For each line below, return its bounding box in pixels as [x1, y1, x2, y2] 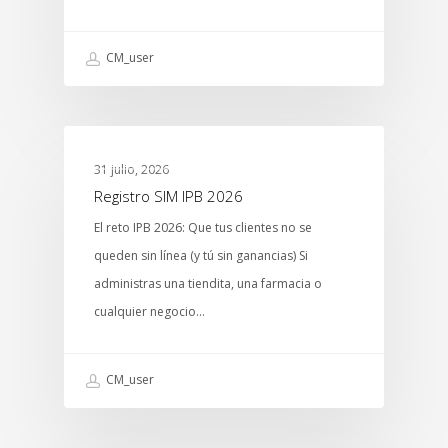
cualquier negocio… [94, 303, 205, 321]
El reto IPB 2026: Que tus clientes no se [94, 219, 312, 237]
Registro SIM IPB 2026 [94, 186, 243, 207]
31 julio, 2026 [94, 161, 169, 179]
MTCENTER [96, 149, 163, 167]
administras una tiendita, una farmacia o [94, 275, 322, 293]
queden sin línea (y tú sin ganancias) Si [94, 247, 308, 265]
